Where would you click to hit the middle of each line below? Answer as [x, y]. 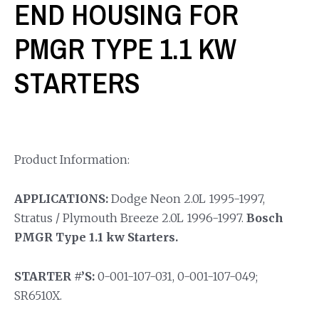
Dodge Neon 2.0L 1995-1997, [187, 198]
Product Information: [72, 159]
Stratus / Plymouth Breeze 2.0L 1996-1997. [130, 218]
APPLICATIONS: [61, 198]
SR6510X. [38, 295]
